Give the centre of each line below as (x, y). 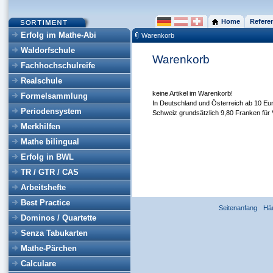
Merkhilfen (41, 126)
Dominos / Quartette (58, 218)
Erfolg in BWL (47, 157)
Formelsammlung (54, 96)
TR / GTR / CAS (50, 172)
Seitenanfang (238, 208)
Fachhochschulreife (58, 66)
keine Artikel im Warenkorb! (193, 93)
